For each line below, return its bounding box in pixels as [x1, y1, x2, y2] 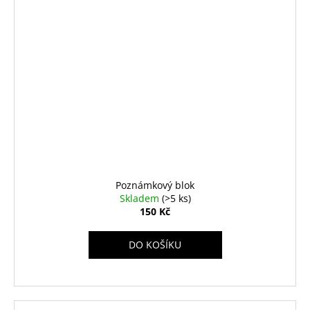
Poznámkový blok [116, 179, 194, 192]
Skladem [119, 192, 162, 206]
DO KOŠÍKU [129, 238, 181, 252]
